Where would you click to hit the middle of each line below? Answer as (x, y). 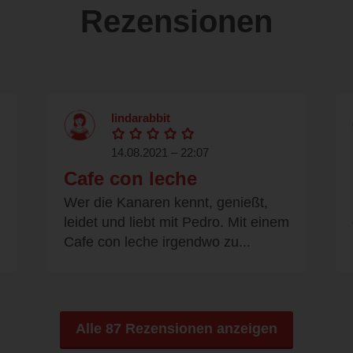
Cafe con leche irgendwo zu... (157, 242)
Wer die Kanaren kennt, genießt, (166, 203)
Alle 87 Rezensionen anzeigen (176, 329)
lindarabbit (141, 118)
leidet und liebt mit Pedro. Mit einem (176, 223)
